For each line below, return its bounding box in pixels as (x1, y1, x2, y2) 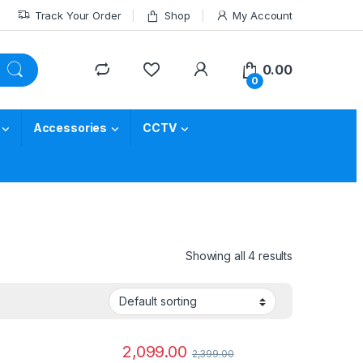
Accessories (32, 121, 108, 135)
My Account (233, 8, 293, 22)
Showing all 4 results (185, 248, 293, 263)
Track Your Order (34, 8, 122, 22)
